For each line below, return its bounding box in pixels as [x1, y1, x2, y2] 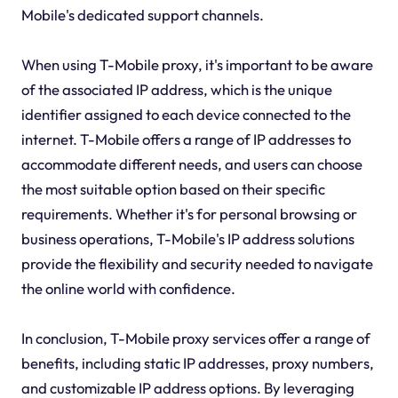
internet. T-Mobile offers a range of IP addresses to [20, 129, 351, 148]
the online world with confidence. [20, 278, 235, 298]
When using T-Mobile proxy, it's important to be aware [20, 54, 373, 74]
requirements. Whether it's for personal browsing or [20, 203, 357, 223]
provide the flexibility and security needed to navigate [20, 253, 373, 273]
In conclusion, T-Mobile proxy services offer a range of [20, 328, 370, 347]
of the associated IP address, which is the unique [20, 79, 332, 99]
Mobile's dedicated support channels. [20, 4, 264, 24]
